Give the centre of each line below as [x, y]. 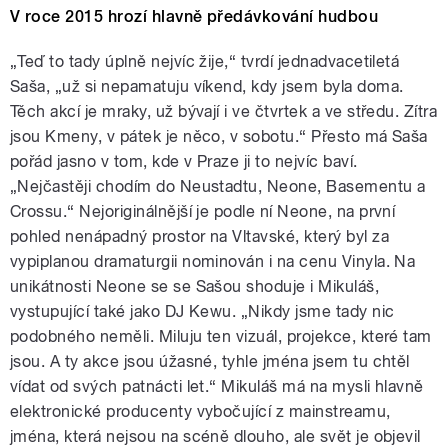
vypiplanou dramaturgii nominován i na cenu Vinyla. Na [213, 262]
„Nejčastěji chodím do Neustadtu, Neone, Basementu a [218, 187]
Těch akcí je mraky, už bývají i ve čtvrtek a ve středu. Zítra [224, 112]
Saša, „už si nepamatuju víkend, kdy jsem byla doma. [207, 87]
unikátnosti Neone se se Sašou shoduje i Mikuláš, [195, 287]
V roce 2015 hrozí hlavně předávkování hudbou [194, 17]
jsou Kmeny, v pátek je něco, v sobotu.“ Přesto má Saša [219, 137]
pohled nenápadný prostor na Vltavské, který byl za [200, 237]
